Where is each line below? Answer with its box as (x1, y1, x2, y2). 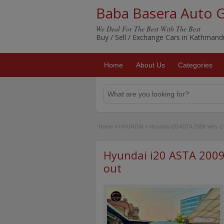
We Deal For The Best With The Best (96, 24, 200, 33)
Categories (178, 61, 212, 69)
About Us (136, 61, 165, 69)
